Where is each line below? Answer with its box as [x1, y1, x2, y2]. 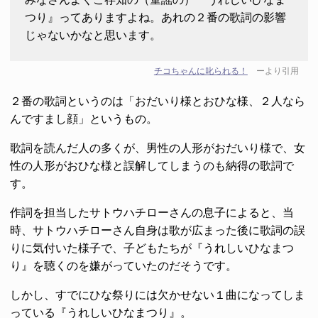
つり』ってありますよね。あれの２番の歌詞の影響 [24, 11, 286, 23]
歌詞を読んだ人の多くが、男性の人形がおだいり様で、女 [10, 141, 305, 154]
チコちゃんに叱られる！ [153, 65, 248, 76]
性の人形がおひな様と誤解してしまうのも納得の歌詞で [10, 159, 294, 172]
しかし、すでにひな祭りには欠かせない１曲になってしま [10, 288, 305, 301]
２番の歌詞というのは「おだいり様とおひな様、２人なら [10, 94, 305, 107]
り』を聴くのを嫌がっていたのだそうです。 [10, 259, 237, 272]
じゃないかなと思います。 [24, 28, 161, 41]
